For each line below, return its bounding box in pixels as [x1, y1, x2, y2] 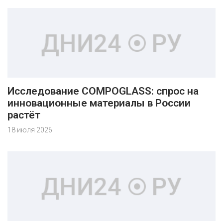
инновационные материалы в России [7, 97, 191, 109]
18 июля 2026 [7, 126, 52, 134]
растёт [7, 109, 40, 121]
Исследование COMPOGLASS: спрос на [7, 85, 199, 97]
